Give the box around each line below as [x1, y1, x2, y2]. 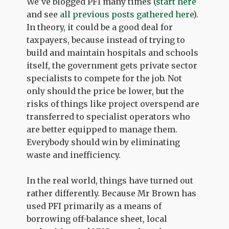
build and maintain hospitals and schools [27, 48, 199, 58]
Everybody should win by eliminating [27, 137, 180, 147]
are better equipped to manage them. [27, 124, 178, 134]
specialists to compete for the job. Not [27, 73, 182, 83]
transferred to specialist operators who [27, 111, 191, 122]
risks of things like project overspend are [27, 99, 200, 109]
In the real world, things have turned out [27, 175, 194, 186]
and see [27, 9, 60, 19]
